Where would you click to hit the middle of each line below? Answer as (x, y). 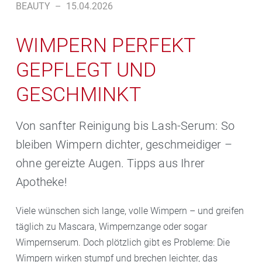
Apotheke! (42, 182)
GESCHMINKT (79, 94)
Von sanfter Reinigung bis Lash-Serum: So (125, 126)
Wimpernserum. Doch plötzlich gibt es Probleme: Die (123, 243)
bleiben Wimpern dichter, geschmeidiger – (124, 145)
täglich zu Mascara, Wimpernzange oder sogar (111, 227)
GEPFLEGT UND (86, 70)
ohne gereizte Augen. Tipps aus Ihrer (111, 163)
